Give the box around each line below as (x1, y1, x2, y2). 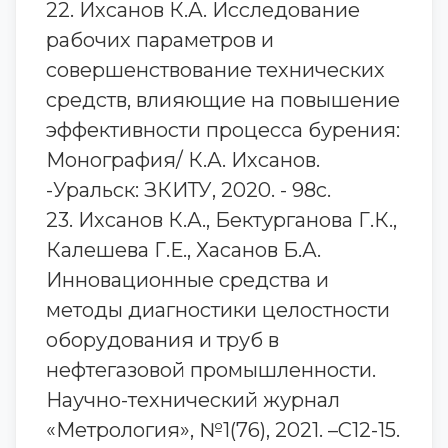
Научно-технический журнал (46, 388, 340, 412)
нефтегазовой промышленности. (46, 358, 376, 382)
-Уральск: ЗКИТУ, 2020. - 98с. (46, 178, 331, 202)
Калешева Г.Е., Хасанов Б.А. (46, 238, 321, 262)
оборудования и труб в (46, 328, 279, 352)
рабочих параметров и (46, 28, 274, 52)
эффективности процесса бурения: (46, 118, 400, 142)
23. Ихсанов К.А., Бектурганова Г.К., (46, 208, 397, 232)
